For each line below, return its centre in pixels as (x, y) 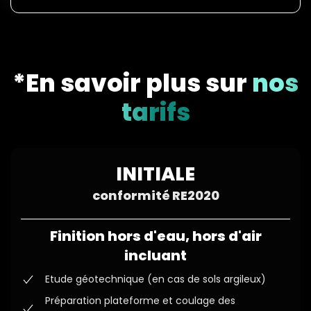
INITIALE (155, 174)
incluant (155, 255)
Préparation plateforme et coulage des (140, 301)
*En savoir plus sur (130, 83)
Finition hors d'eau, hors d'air (155, 236)
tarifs (155, 112)
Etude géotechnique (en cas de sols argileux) (155, 279)
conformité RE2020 (155, 195)
